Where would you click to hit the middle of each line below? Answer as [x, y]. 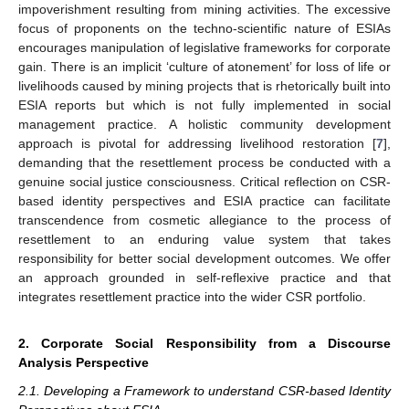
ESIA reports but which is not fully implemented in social [204, 105]
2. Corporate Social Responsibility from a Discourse [204, 343]
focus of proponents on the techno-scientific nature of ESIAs [204, 28]
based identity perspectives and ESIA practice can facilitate [204, 200]
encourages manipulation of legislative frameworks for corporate [204, 47]
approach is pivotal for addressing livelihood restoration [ [197, 143]
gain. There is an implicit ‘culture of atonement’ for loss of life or [204, 66]
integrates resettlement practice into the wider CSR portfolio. [192, 296]
